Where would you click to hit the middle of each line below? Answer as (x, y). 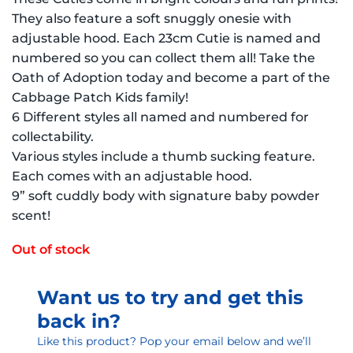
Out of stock (51, 249)
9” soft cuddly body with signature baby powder (166, 196)
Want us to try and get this (170, 297)
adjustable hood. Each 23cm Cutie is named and (166, 38)
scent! (31, 216)
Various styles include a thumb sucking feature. (163, 156)
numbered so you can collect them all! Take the (163, 58)
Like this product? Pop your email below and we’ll (174, 341)
